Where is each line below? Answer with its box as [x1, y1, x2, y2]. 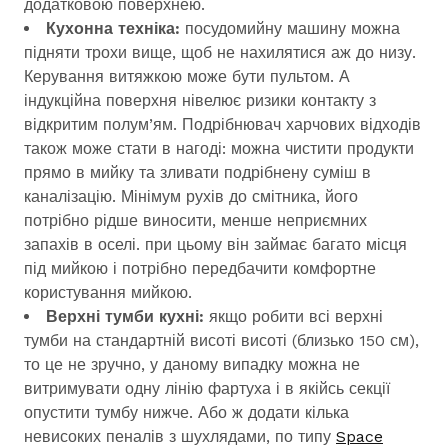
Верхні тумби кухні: [46, 307, 209, 326]
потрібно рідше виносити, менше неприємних [24, 211, 367, 230]
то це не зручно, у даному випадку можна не [24, 355, 360, 374]
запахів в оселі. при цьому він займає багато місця [24, 235, 407, 254]
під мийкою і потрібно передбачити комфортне [24, 259, 376, 278]
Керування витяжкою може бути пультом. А [24, 67, 350, 86]
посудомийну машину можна [185, 19, 400, 38]
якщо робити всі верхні [209, 307, 383, 326]
